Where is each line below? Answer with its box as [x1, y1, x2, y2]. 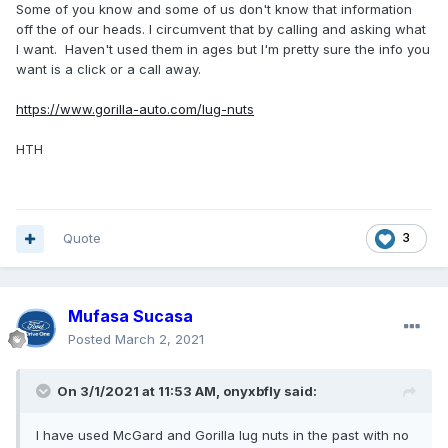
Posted [68, 331, 115, 348]
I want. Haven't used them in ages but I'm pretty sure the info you [16, 41, 430, 58]
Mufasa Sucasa [68, 306, 193, 327]
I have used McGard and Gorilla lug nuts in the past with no [36, 427, 409, 444]
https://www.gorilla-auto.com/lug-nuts [16, 101, 254, 118]
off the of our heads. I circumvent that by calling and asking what [16, 21, 426, 38]
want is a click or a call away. [16, 61, 201, 78]
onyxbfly [223, 383, 281, 400]
